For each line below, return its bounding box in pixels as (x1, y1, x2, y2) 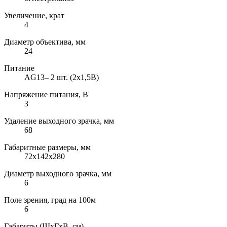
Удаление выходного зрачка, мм (4, 116, 114, 125)
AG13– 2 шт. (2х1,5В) (24, 72, 99, 82)
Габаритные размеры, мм (4, 142, 91, 152)
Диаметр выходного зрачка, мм (4, 169, 111, 178)
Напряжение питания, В (4, 90, 88, 99)
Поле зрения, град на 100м (4, 195, 96, 204)
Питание (4, 63, 34, 72)
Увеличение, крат (4, 11, 64, 20)
